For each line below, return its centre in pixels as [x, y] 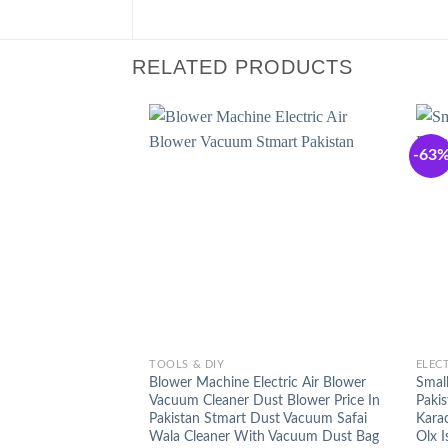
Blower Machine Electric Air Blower [258, 382]
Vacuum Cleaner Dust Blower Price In [265, 400]
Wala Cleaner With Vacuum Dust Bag [264, 436]
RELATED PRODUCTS [242, 66]
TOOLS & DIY [187, 364]
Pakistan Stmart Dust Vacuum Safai [258, 418]
